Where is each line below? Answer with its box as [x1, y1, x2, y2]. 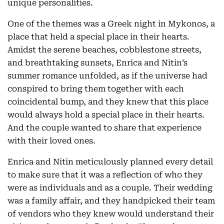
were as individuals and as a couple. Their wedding [7, 182, 212, 192]
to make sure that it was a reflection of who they [7, 169, 202, 179]
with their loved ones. [7, 135, 95, 145]
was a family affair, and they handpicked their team [7, 195, 215, 205]
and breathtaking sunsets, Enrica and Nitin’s [7, 57, 187, 67]
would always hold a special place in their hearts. [7, 109, 204, 119]
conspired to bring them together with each [7, 83, 184, 93]
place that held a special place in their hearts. [7, 31, 189, 41]
